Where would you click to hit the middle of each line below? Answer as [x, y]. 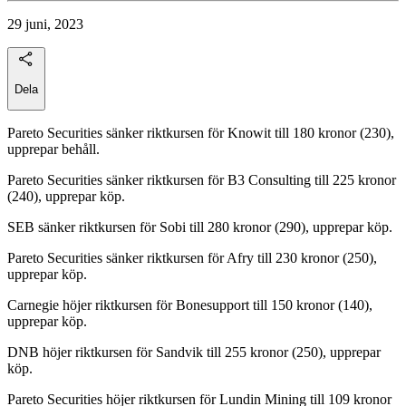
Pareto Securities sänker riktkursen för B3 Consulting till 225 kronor [202, 180]
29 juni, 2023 [45, 24]
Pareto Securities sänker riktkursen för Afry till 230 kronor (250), [192, 258]
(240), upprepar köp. [66, 197]
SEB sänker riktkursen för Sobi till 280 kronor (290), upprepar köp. [200, 227]
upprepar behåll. [53, 150]
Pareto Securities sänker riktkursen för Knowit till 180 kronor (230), [201, 133]
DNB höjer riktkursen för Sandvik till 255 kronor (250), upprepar [194, 353]
